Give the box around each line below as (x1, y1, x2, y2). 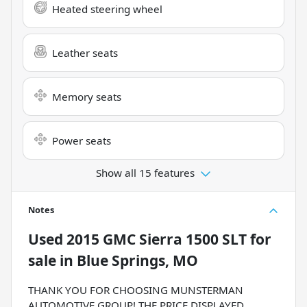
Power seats (52, 133, 111, 147)
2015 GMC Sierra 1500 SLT (66, 229, 247, 249)
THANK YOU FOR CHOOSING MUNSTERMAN (28, 282, 243, 297)
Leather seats (52, 45, 118, 60)
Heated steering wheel (52, 1, 162, 16)
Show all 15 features (96, 165, 195, 180)
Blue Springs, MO (77, 250, 198, 270)
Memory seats (52, 89, 121, 103)
